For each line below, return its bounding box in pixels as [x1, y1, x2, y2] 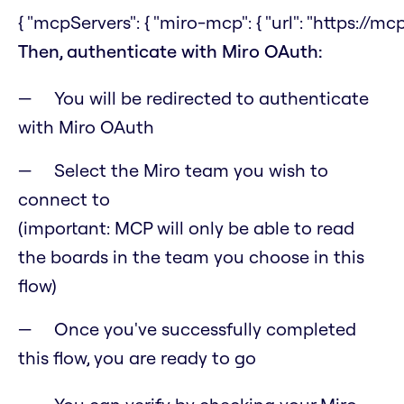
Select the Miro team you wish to [54, 159, 328, 182]
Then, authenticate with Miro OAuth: [18, 40, 323, 63]
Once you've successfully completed [54, 317, 356, 341]
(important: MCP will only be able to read [18, 216, 354, 240]
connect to [18, 188, 110, 211]
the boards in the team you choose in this [18, 245, 364, 269]
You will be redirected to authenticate [54, 87, 369, 110]
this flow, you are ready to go [18, 346, 256, 370]
